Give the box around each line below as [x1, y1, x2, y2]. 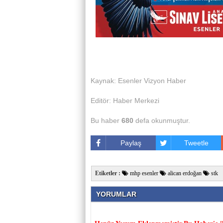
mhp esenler [128, 170, 158, 177]
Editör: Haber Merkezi [91, 97, 159, 105]
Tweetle [184, 139, 209, 147]
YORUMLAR [96, 190, 136, 198]
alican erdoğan [166, 170, 202, 177]
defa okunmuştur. [133, 116, 190, 124]
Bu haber [91, 116, 121, 124]
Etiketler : [95, 170, 120, 177]
